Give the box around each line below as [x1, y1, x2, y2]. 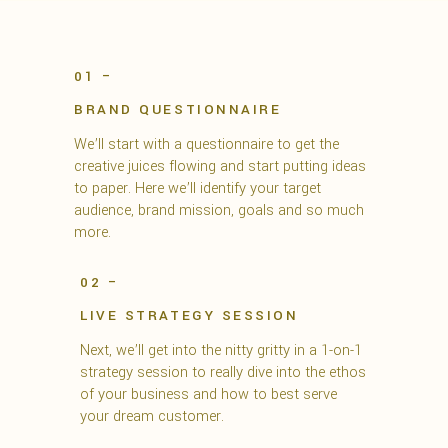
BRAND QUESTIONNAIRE [74, 100, 282, 120]
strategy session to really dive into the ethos [80, 362, 366, 384]
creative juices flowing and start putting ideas [74, 156, 366, 178]
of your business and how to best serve [80, 384, 337, 406]
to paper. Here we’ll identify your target [74, 178, 321, 200]
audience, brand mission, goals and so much [74, 200, 364, 222]
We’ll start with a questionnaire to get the [74, 134, 339, 156]
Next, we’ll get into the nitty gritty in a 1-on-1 [80, 340, 362, 362]
